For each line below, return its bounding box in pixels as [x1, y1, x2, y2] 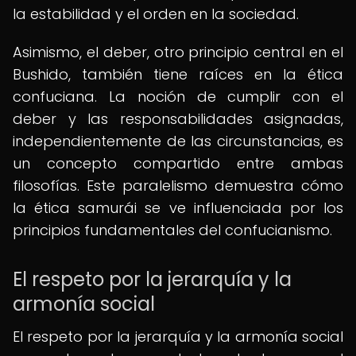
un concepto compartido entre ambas [13, 153, 343, 173]
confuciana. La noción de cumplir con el [13, 87, 343, 106]
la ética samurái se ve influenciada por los [13, 198, 343, 218]
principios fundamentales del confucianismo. [13, 220, 332, 240]
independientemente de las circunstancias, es [13, 131, 343, 151]
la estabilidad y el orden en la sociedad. [13, 4, 299, 24]
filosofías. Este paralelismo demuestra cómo [13, 176, 343, 195]
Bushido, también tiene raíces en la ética [13, 64, 343, 84]
